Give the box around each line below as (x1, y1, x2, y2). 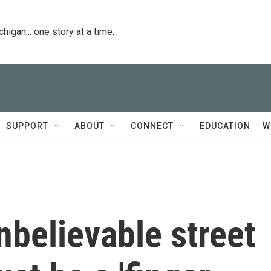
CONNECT (131, 121, 174, 131)
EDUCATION (200, 121, 250, 131)
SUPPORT (6, 121, 48, 131)
